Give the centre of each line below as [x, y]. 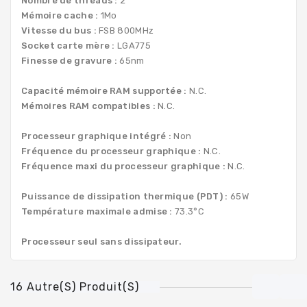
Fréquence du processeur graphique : [111, 151]
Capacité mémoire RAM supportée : [104, 90]
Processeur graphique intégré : [96, 136]
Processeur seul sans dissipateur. [101, 241]
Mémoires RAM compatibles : [88, 106]
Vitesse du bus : [59, 30]
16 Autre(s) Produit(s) [75, 286]
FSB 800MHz [125, 30]
